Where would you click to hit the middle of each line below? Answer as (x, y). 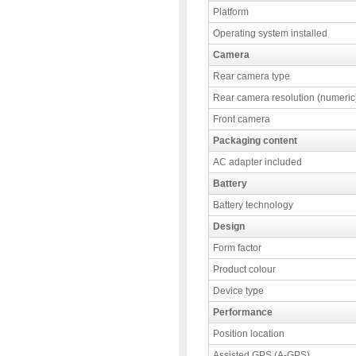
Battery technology (253, 205)
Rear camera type (252, 76)
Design (229, 226)
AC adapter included (257, 162)
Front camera (242, 119)
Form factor (237, 248)
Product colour (244, 269)
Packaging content (255, 141)
